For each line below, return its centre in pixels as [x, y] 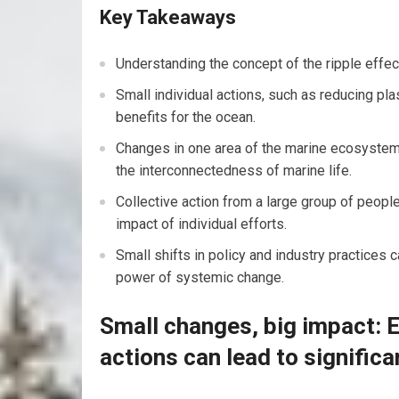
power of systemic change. [200, 277]
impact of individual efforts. [201, 224]
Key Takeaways [168, 17]
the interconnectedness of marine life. [234, 171]
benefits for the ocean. [186, 117]
